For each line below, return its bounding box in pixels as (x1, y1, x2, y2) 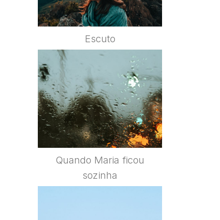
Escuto (84, 33, 115, 45)
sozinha (82, 169, 117, 182)
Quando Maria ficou (55, 154, 144, 166)
